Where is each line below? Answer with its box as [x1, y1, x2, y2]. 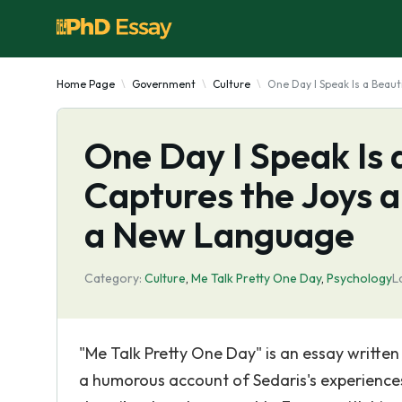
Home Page [57, 77, 115, 91]
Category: [84, 270, 142, 286]
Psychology [327, 270, 392, 286]
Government [132, 77, 196, 91]
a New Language [84, 212, 354, 257]
